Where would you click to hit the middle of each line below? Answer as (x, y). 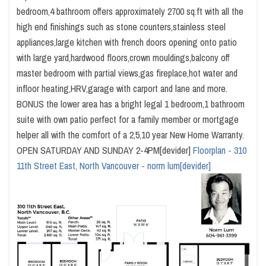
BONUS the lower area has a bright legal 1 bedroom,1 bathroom (131, 104)
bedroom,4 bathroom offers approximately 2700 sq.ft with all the (130, 11)
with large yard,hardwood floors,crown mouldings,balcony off (123, 58)
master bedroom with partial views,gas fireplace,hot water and (127, 73)
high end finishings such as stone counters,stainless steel (121, 27)
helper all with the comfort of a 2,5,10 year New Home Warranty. (130, 135)
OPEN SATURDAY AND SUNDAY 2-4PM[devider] (105, 150)
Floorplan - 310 (220, 150)
